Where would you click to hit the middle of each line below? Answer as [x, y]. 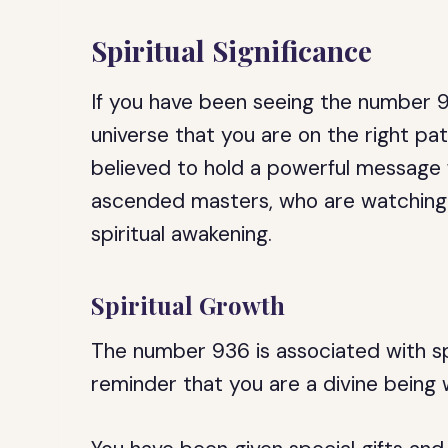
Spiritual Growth [188, 305]
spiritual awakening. [182, 234]
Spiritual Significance [232, 50]
